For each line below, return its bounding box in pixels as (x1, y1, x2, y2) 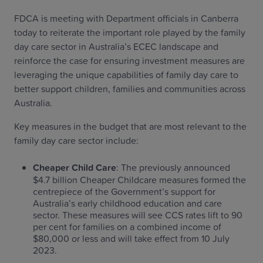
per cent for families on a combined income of (33, 220, 221, 233)
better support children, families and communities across (14, 82, 245, 95)
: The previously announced (116, 161, 230, 174)
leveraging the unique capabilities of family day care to (14, 68, 238, 81)
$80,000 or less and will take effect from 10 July (33, 232, 230, 245)
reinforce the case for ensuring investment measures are (14, 54, 245, 67)
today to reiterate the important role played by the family (14, 26, 245, 39)
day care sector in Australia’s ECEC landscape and (14, 40, 218, 53)
